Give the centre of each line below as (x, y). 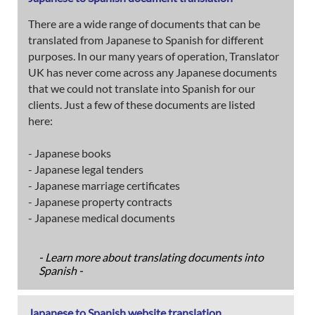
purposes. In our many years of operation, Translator (154, 56)
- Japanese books (70, 153)
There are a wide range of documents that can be (144, 23)
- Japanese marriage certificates (104, 185)
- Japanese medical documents (102, 217)
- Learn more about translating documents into (151, 257)
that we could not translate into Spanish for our (142, 88)
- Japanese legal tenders (86, 169)
